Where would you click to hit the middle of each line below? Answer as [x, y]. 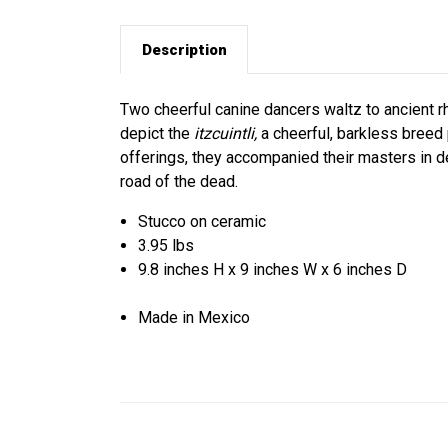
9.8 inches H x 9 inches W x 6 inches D [273, 270]
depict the [157, 134]
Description [184, 49]
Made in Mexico [194, 318]
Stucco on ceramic [202, 222]
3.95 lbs [166, 246]
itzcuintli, [225, 134]
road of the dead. [179, 182]
